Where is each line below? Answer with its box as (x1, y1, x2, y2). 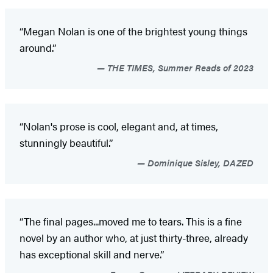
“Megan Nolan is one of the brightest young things (19, 23, 247, 38)
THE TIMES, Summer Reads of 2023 (105, 60, 253, 74)
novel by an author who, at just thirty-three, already (19, 230, 248, 245)
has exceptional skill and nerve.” (19, 246, 164, 261)
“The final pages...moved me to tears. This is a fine (19, 213, 242, 229)
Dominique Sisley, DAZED (145, 155, 253, 169)
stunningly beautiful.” (19, 135, 115, 150)
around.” (19, 40, 56, 55)
